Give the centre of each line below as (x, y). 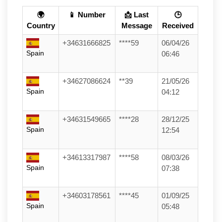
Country (41, 26)
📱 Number (87, 15)
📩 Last (137, 15)
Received (178, 26)
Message (137, 26)
